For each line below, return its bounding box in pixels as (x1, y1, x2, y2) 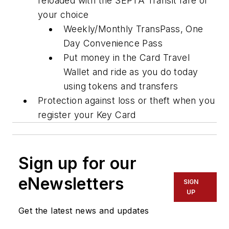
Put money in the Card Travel (63, 52, 190, 63)
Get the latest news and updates (18, 205, 149, 216)
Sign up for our (18, 153, 136, 174)
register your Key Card (38, 109, 136, 121)
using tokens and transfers (63, 81, 178, 92)
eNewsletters (18, 174, 124, 194)
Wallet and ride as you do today (63, 66, 198, 78)
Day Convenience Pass (63, 38, 163, 49)
